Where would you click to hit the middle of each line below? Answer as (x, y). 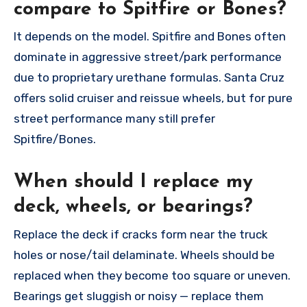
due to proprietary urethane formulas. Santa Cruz (149, 78)
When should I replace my (133, 183)
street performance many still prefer (114, 119)
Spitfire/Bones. (55, 139)
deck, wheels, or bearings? (133, 207)
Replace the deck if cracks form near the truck (141, 234)
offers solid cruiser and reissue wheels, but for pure (153, 98)
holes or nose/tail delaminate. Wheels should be (144, 255)
